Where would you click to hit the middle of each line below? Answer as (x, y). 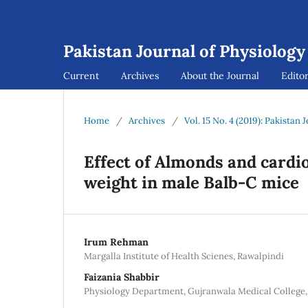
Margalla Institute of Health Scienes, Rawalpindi (184, 256)
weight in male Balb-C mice (191, 182)
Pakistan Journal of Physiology (184, 51)
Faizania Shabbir (122, 277)
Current (81, 75)
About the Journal (220, 75)
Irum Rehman (116, 242)
